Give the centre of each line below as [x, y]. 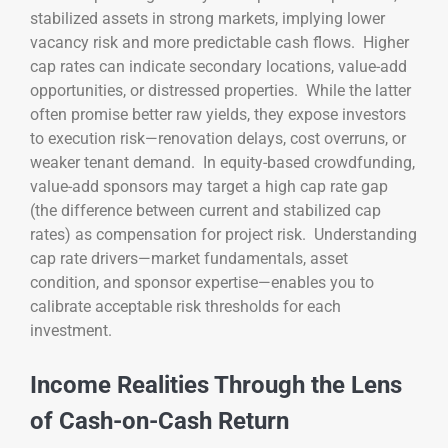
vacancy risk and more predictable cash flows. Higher [219, 43]
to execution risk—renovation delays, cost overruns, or [218, 139]
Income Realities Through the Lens [216, 385]
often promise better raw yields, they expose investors [218, 115]
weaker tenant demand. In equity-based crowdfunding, [222, 163]
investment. [71, 331]
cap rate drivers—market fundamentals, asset [189, 259]
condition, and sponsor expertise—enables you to [202, 283]
